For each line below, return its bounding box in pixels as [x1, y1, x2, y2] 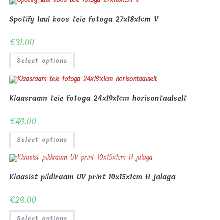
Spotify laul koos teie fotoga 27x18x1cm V [9, 14, 158, 26]
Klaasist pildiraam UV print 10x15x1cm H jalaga [9, 171, 175, 183]
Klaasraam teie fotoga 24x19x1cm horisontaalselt [9, 92, 187, 104]
